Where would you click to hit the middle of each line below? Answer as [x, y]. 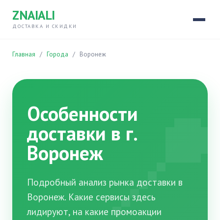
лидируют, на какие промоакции [94, 211]
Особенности [82, 113]
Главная [24, 54]
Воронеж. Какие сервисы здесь [91, 197]
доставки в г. [82, 133]
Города [57, 54]
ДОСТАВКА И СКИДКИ [45, 26]
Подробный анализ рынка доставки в [105, 182]
